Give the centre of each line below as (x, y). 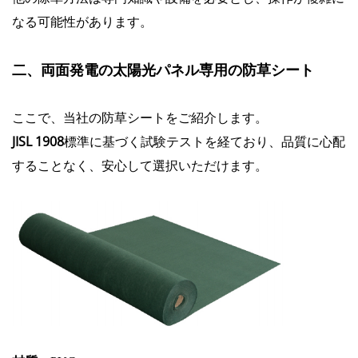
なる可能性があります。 (82, 22)
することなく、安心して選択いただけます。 (140, 166)
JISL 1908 (38, 142)
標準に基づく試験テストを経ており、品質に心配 (205, 142)
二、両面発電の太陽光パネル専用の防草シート (163, 70)
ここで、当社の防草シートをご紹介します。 (140, 118)
